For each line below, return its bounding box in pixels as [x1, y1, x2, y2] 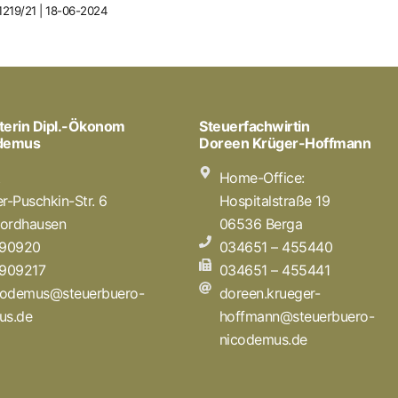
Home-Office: [219, 168, 305, 187]
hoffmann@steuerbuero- [219, 306, 374, 325]
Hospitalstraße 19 [219, 191, 330, 210]
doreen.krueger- [219, 283, 320, 302]
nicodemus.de [219, 330, 307, 348]
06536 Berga [219, 214, 302, 233]
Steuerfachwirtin [199, 116, 309, 135]
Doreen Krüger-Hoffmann [199, 133, 370, 152]
